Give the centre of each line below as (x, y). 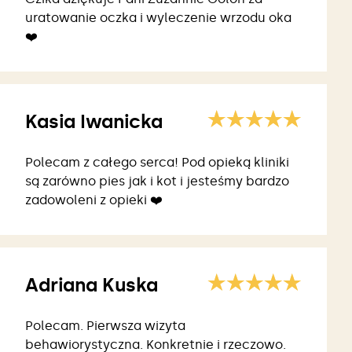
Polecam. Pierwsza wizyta (105, 326)
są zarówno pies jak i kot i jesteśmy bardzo (157, 181)
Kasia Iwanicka (94, 122)
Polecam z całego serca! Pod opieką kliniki (157, 163)
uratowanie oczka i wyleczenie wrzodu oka (158, 18)
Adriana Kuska (92, 285)
